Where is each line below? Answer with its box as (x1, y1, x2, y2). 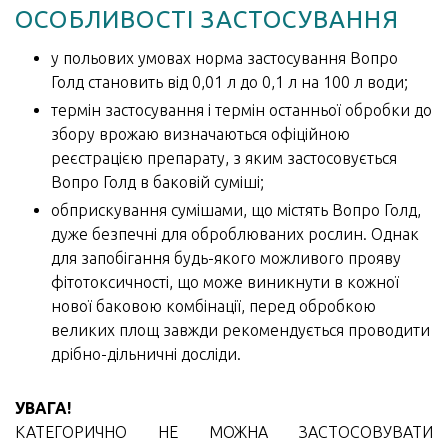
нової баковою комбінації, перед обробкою (50, 297, 376, 316)
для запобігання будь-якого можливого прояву (50, 249, 401, 268)
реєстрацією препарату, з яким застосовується (50, 149, 397, 168)
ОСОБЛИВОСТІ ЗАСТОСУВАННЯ (15, 6, 399, 34)
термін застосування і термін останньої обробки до (50, 101, 432, 120)
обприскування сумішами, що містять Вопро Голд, (50, 201, 421, 220)
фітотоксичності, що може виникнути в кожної (50, 273, 399, 292)
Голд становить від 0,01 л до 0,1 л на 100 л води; (50, 73, 408, 92)
